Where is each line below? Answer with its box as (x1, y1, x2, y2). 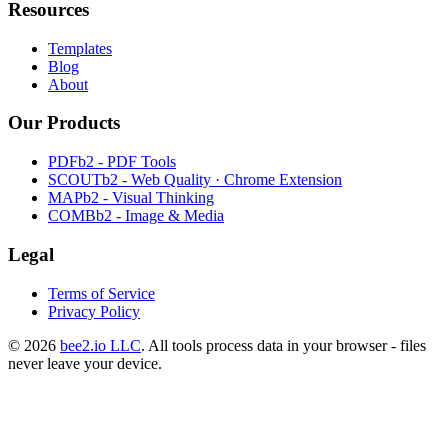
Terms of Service (48, 284, 155, 302)
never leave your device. (8, 354, 162, 372)
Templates (48, 39, 112, 57)
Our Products (8, 112, 120, 134)
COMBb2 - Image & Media (48, 207, 224, 225)
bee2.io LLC (60, 336, 141, 354)
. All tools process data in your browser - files (141, 336, 426, 354)
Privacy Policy (48, 302, 140, 320)
